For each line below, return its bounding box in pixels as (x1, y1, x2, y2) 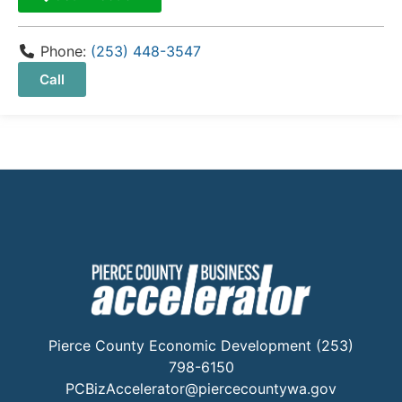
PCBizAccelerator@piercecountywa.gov (66, 380, 336, 398)
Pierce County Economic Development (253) (48, 336, 354, 355)
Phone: (40, 41, 91, 60)
